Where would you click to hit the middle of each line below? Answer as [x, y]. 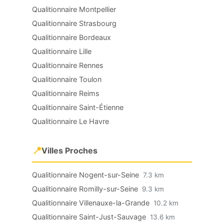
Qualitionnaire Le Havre [70, 121]
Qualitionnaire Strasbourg [74, 23]
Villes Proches [69, 150]
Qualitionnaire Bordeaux [71, 37]
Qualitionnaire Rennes [68, 65]
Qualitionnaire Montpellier [74, 9]
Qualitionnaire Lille [62, 51]
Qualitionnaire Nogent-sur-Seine [86, 175]
